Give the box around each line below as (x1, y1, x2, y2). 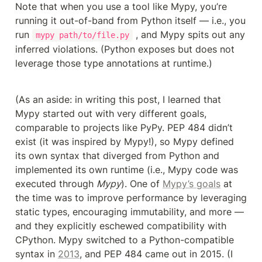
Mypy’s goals (163, 177, 220, 189)
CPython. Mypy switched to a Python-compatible (15, 233, 234, 246)
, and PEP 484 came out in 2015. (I (80, 247, 233, 260)
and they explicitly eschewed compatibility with (15, 219, 226, 232)
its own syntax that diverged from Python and (15, 149, 219, 161)
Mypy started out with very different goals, (15, 107, 206, 119)
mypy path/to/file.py (35, 30, 129, 40)
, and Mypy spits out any (132, 28, 245, 40)
